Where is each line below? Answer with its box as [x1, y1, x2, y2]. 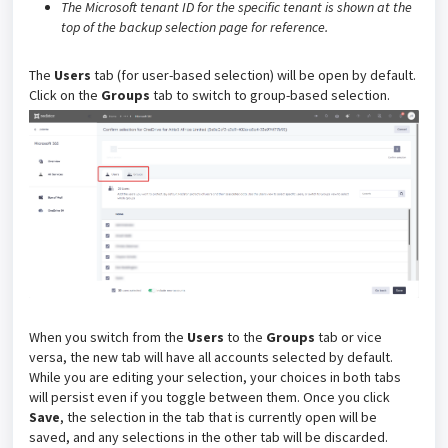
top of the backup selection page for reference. [61, 18, 331, 37]
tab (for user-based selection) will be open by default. [94, 66, 416, 85]
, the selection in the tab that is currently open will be [60, 408, 377, 427]
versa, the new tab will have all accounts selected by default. [29, 348, 393, 367]
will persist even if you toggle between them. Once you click [29, 388, 390, 407]
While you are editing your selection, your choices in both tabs [29, 368, 401, 387]
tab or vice [318, 328, 382, 347]
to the [227, 328, 266, 347]
